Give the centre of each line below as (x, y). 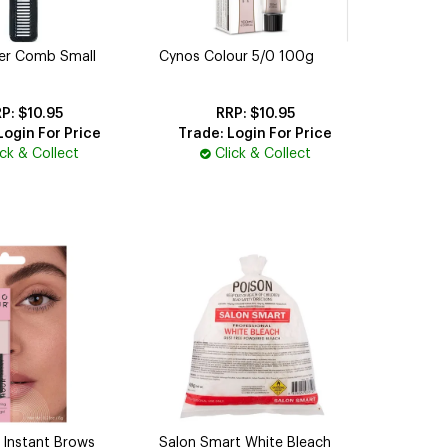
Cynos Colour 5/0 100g (237, 56)
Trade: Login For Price (255, 133)
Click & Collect (262, 153)
